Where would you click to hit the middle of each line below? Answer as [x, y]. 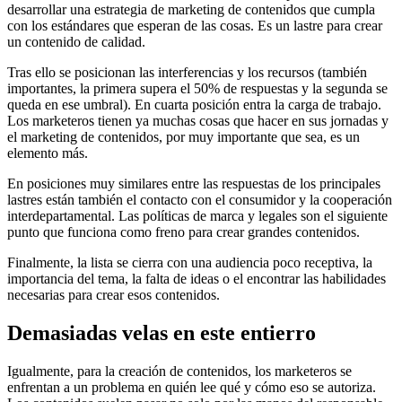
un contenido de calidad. [76, 41]
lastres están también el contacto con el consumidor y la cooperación [200, 199]
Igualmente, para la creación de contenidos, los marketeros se [179, 371]
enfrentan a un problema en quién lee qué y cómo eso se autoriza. [192, 387]
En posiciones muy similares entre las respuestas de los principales [194, 183]
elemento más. [48, 153]
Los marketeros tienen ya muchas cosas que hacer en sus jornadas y [198, 120]
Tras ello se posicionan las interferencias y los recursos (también [187, 72]
